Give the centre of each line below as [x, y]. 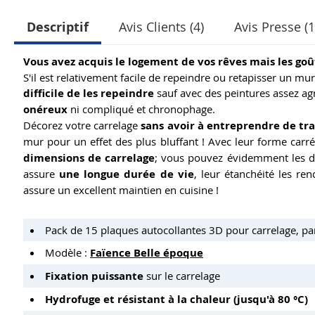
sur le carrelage [182, 276]
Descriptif [58, 27]
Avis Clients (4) [161, 27]
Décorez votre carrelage [82, 126]
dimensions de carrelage [89, 158]
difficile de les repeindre [89, 94]
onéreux [45, 110]
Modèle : [67, 253]
